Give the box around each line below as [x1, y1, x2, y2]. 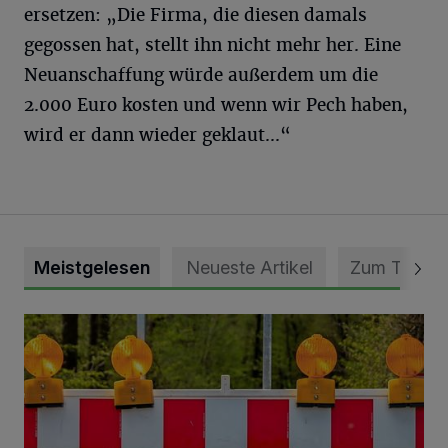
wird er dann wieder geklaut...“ [24, 124, 291, 147]
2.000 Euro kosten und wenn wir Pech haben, [24, 94, 408, 117]
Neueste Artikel [185, 257, 313, 279]
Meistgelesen [34, 257, 150, 279]
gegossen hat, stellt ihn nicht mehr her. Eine [24, 34, 401, 57]
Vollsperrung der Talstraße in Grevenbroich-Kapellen [23, 315, 402, 336]
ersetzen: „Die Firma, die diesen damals [24, 4, 367, 27]
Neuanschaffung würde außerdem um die [24, 64, 378, 87]
